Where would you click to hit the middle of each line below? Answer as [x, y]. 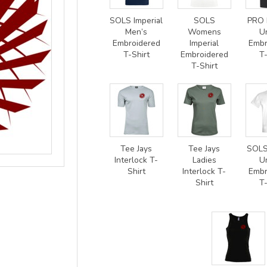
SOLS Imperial [136, 20]
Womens [204, 32]
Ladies [204, 160]
